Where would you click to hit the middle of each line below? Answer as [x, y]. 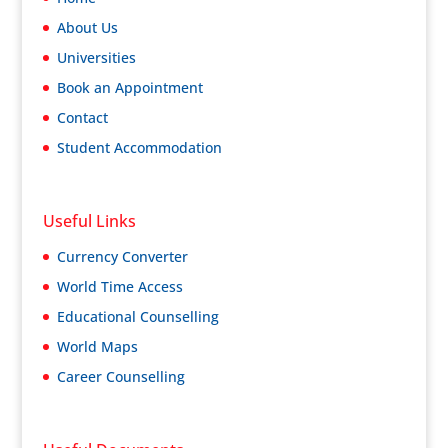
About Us [87, 28]
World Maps [97, 346]
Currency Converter [122, 256]
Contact [82, 118]
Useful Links [89, 220]
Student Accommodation [139, 148]
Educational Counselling [137, 316]
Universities [96, 58]
